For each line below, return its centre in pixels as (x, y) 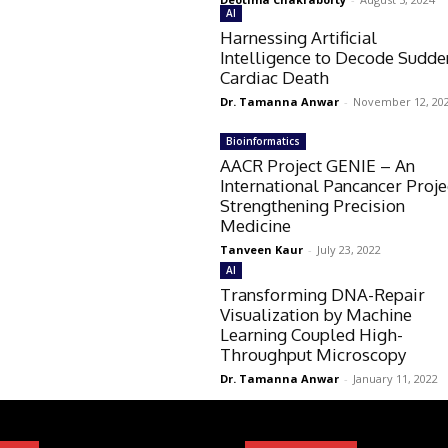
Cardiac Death (275, 77)
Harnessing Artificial (299, 37)
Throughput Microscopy (313, 354)
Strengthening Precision (313, 205)
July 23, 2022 (349, 249)
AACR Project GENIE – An (318, 165)
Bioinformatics (263, 141)
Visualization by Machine (316, 314)
